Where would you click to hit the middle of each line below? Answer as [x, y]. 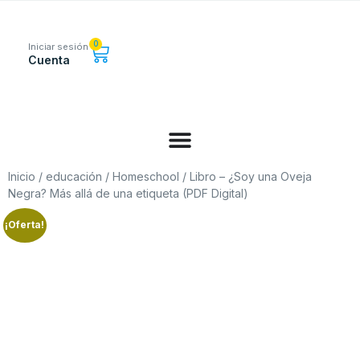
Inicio [22, 176]
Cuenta [49, 60]
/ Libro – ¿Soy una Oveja [245, 176]
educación [74, 176]
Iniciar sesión [58, 47]
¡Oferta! [25, 225]
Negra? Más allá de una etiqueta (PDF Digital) [128, 193]
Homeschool [146, 176]
